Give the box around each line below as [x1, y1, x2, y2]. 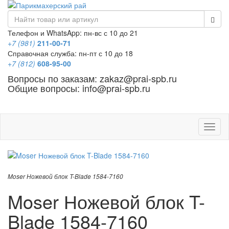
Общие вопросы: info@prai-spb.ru [8, 81, 150, 95]
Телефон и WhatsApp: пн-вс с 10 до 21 [8, 28, 138, 38]
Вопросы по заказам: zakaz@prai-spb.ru [8, 72, 177, 85]
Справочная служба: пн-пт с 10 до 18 [8, 48, 133, 58]
